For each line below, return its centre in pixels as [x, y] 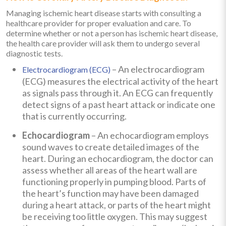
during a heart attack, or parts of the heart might [117, 205]
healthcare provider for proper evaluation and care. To [99, 23]
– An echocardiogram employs [149, 135]
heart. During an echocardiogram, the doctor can [118, 158]
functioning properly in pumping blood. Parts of [114, 181]
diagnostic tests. [34, 53]
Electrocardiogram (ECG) [66, 69]
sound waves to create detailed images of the [111, 147]
